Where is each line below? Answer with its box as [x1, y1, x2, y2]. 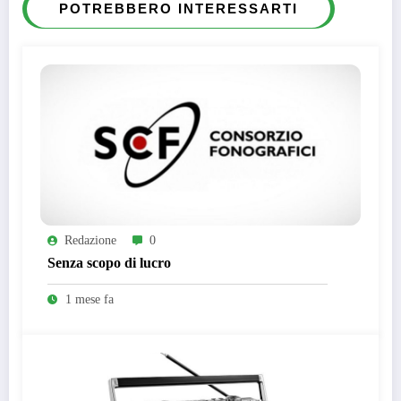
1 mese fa [65, 292, 114, 306]
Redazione [64, 233, 116, 247]
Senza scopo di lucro [47, 254, 171, 270]
